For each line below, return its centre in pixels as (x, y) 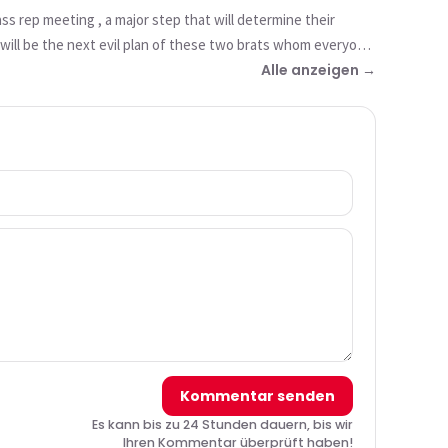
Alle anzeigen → (318, 70)
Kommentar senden (257, 396)
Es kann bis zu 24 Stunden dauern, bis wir (222, 424)
